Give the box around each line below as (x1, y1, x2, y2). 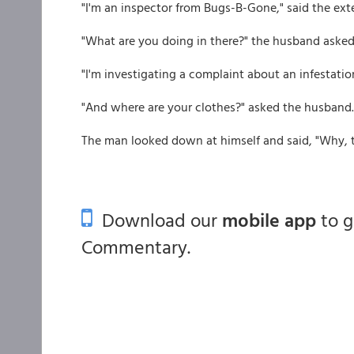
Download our (92, 205, 222, 234)
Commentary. (81, 232, 190, 261)
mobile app (222, 205, 316, 234)
